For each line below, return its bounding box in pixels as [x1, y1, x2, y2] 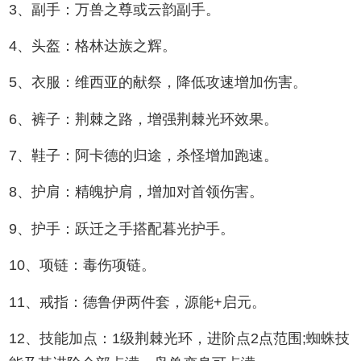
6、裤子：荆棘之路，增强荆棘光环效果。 [9, 110, 279, 127]
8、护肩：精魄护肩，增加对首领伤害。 [9, 184, 264, 201]
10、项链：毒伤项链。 [9, 257, 156, 274]
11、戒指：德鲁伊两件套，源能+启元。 [9, 293, 267, 310]
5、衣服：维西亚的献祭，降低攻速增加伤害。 [9, 74, 308, 91]
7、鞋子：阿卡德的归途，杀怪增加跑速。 [9, 147, 279, 164]
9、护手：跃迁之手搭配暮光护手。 [9, 220, 235, 237]
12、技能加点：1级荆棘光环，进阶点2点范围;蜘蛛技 [9, 330, 351, 346]
